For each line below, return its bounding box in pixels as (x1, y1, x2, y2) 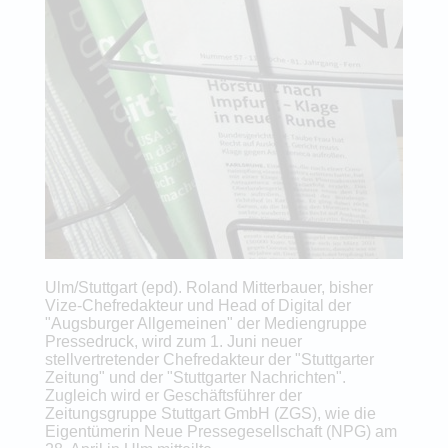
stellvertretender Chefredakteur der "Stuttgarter (44, 350, 374, 368)
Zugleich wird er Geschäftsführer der (44, 386, 302, 404)
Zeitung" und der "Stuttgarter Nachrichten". (44, 368, 346, 386)
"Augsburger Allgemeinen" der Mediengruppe (44, 314, 367, 332)
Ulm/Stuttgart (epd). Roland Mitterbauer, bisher (44, 278, 373, 296)
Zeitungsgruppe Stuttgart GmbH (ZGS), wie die (44, 404, 376, 422)
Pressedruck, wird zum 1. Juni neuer (44, 332, 302, 350)
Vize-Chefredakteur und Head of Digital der (44, 296, 351, 314)
